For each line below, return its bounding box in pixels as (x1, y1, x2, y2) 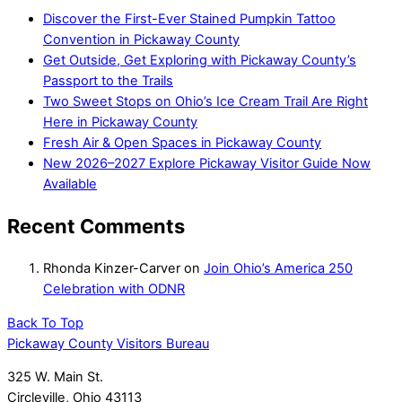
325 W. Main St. (7, 369, 103, 386)
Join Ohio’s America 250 (204, 259, 353, 276)
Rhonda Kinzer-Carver (43, 259, 180, 276)
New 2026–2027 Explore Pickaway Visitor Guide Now (43, 154, 371, 171)
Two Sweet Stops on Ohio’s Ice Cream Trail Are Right (43, 92, 368, 109)
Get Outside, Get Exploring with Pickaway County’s (43, 51, 356, 68)
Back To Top (7, 314, 83, 331)
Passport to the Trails (43, 72, 173, 89)
